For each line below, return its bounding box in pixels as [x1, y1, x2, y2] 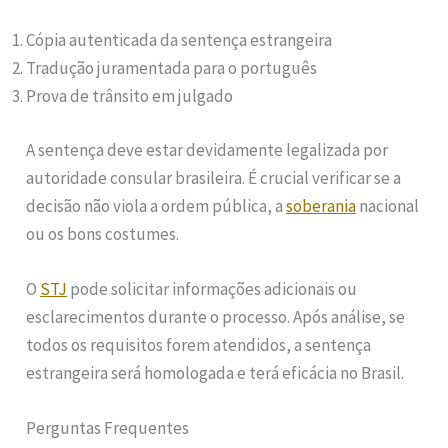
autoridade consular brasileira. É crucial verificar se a [26, 166, 402, 189]
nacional [356, 194, 420, 217]
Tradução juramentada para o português [26, 57, 318, 80]
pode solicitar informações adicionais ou [67, 277, 358, 300]
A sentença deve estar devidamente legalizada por [26, 138, 389, 161]
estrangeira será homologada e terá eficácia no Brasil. [26, 361, 405, 384]
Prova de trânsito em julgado [26, 85, 234, 108]
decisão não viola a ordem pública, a [26, 194, 287, 217]
